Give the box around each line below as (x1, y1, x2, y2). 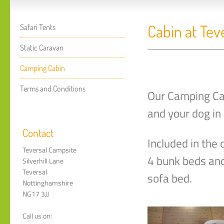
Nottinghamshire (22, 177, 73, 189)
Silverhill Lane (22, 155, 66, 167)
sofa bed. (147, 169, 192, 187)
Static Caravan (20, 42, 63, 53)
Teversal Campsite (22, 144, 76, 156)
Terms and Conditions (20, 83, 85, 94)
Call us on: (22, 210, 52, 222)
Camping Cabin (20, 63, 65, 73)
